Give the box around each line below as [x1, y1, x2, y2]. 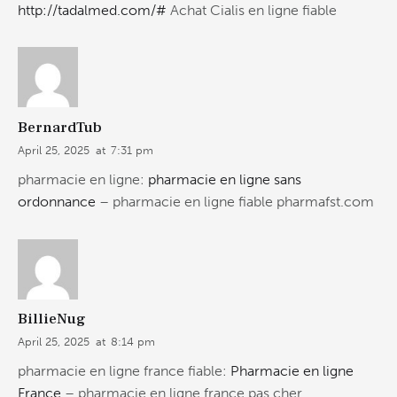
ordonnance [18, 192, 96, 210]
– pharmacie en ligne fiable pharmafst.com [96, 192, 374, 210]
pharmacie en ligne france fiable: [18, 362, 230, 379]
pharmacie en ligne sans [148, 170, 301, 188]
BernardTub [18, 118, 102, 138]
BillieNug [18, 309, 86, 330]
